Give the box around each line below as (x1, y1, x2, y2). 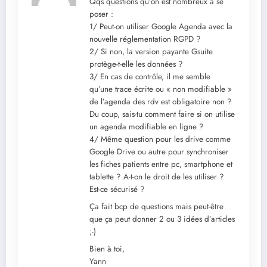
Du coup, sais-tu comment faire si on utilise (89, 108, 235, 120)
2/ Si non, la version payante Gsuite (89, 46, 213, 58)
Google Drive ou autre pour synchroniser (89, 146, 229, 158)
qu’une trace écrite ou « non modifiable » (89, 83, 232, 95)
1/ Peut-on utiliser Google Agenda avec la (89, 21, 232, 33)
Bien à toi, (89, 243, 125, 255)
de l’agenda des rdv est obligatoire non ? (89, 96, 232, 108)
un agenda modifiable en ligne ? (89, 121, 204, 133)
